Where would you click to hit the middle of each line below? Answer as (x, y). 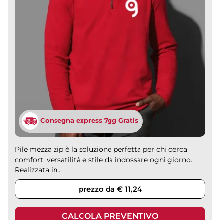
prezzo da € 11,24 (110, 189)
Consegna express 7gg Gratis (89, 121)
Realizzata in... (39, 170)
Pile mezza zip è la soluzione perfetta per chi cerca (101, 149)
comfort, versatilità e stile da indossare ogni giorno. (104, 159)
